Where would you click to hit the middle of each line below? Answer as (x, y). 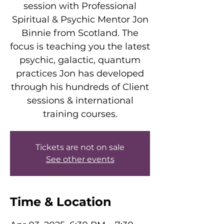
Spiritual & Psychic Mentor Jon (80, 19)
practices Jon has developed (80, 73)
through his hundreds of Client (80, 87)
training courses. (80, 114)
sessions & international (80, 100)
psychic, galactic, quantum (80, 60)
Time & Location (61, 202)
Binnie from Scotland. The (80, 33)
